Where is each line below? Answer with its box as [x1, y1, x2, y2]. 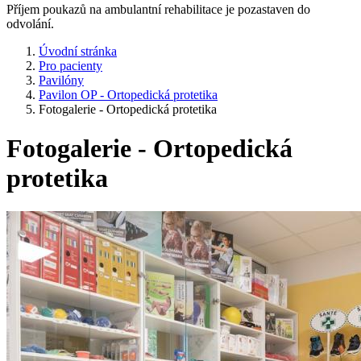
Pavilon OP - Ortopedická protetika [39, 88, 218, 102]
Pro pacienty [39, 59, 102, 73]
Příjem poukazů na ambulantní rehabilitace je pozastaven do [6, 2, 310, 16]
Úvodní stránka [39, 44, 117, 58]
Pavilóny [39, 73, 84, 87]
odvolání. [6, 17, 54, 31]
